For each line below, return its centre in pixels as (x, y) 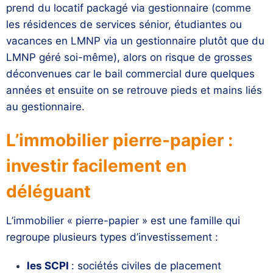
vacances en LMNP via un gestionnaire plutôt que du (135, 41)
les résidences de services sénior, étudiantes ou (124, 25)
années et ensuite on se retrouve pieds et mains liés (134, 90)
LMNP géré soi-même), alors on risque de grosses (129, 58)
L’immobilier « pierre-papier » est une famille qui (123, 221)
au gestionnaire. (45, 107)
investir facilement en (96, 166)
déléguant (48, 192)
